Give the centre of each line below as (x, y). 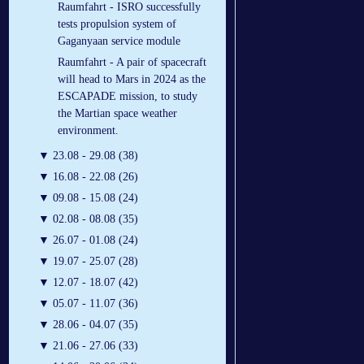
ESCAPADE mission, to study (128, 97)
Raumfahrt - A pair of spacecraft (132, 63)
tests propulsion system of (117, 24)
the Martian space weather (117, 114)
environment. (88, 131)
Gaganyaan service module (119, 41)
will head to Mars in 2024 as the (132, 80)
